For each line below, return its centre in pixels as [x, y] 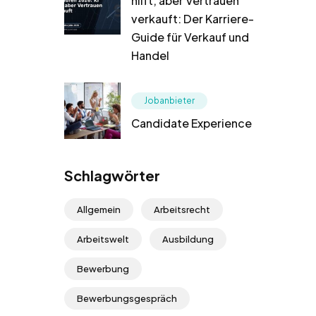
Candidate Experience [192, 123]
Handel [150, 55]
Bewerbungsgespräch [127, 298]
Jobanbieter [169, 100]
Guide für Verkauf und [190, 37]
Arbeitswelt [103, 239]
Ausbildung [188, 239]
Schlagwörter [112, 175]
